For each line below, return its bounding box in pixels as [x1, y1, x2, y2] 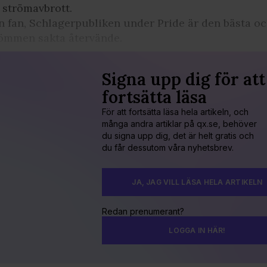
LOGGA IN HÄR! [169, 226, 226, 235]
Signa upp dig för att [102, 69, 265, 91]
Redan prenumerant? [102, 206, 184, 217]
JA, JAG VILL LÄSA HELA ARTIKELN [132, 178, 263, 187]
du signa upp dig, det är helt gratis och [102, 131, 254, 141]
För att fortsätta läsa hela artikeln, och [102, 107, 249, 117]
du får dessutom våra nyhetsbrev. [102, 142, 234, 153]
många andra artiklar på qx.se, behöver [102, 119, 257, 129]
